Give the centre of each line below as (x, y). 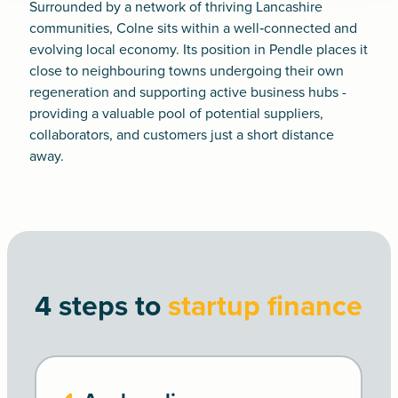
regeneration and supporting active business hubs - (187, 92)
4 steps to (98, 306)
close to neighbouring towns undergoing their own (186, 71)
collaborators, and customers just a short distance (181, 135)
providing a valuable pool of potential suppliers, (176, 113)
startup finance (266, 306)
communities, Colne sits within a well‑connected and (193, 28)
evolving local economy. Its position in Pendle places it (198, 49)
